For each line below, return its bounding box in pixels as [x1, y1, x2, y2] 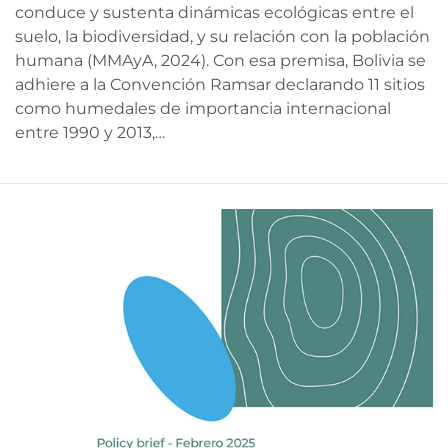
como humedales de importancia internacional [15, 99, 391, 119]
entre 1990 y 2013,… [15, 123, 165, 143]
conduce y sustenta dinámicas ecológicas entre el [15, 3, 414, 23]
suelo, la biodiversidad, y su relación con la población [15, 27, 430, 47]
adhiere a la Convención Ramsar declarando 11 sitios [15, 75, 425, 95]
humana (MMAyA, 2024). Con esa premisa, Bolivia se [15, 51, 426, 71]
